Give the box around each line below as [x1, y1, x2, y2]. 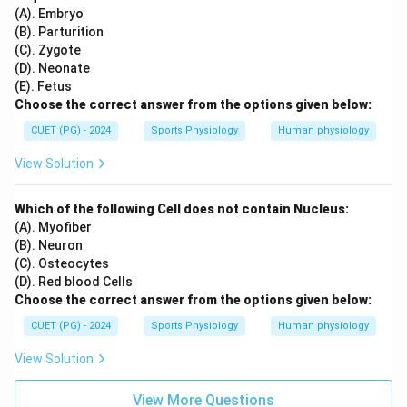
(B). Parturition [15, 25, 104, 39]
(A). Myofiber [15, 220, 92, 234]
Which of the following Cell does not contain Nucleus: [15, 202, 349, 216]
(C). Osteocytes [15, 256, 109, 271]
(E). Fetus [15, 79, 72, 94]
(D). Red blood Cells [15, 274, 133, 289]
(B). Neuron [15, 238, 83, 253]
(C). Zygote [15, 43, 81, 57]
